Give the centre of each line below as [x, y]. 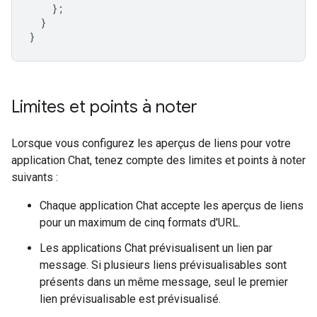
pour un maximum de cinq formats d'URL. [140, 223]
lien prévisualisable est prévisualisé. [130, 299]
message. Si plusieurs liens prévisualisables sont [163, 265]
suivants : [35, 178]
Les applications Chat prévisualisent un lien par [156, 248]
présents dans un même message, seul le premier [164, 282]
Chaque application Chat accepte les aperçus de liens [172, 206]
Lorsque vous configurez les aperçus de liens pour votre [151, 144]
